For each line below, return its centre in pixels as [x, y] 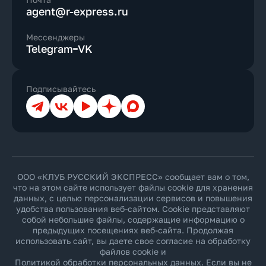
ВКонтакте [71, 99]
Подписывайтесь [61, 89]
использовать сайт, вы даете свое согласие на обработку [133, 241]
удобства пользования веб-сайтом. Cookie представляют [133, 209]
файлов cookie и [133, 251]
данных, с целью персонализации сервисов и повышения [133, 198]
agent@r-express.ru [77, 11]
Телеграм [45, 99]
